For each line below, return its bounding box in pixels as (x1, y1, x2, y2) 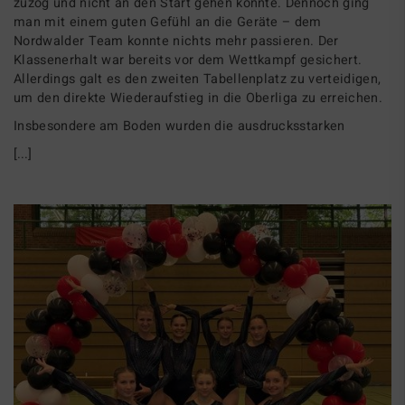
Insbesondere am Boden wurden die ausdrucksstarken (14, 116, 345, 136)
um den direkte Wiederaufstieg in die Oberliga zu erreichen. (14, 88, 382, 108)
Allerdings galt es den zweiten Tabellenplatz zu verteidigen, (14, 69, 381, 89)
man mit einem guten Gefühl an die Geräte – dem (14, 12, 322, 32)
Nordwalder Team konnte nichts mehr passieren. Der (14, 31, 339, 51)
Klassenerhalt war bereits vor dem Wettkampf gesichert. (14, 50, 363, 70)
